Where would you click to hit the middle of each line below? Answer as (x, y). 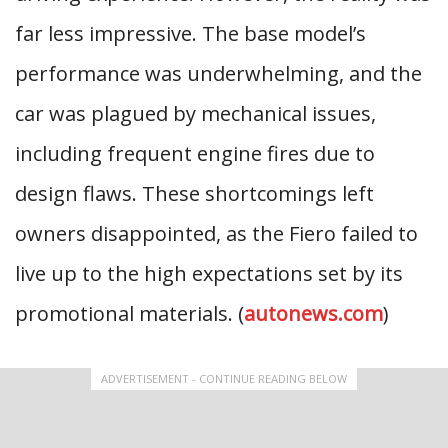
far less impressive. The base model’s (190, 33)
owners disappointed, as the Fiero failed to (216, 233)
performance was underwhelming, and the (218, 73)
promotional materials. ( (129, 313)
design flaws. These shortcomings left (194, 193)
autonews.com (313, 313)
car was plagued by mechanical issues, (195, 113)
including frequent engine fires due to (195, 153)
